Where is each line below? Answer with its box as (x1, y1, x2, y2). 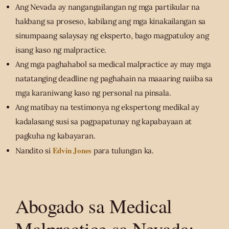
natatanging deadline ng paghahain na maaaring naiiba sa (15, 74, 213, 84)
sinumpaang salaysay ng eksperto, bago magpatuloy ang (15, 31, 209, 41)
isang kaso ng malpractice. (15, 45, 107, 55)
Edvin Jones (52, 145, 92, 156)
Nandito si (15, 146, 53, 156)
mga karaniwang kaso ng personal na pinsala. (15, 88, 171, 98)
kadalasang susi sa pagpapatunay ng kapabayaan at (15, 117, 192, 127)
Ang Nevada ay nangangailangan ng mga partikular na (15, 2, 200, 12)
